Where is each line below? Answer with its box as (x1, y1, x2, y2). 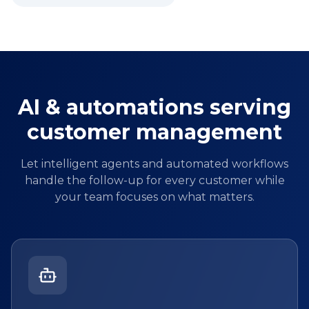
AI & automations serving (18, 94, 291, 121)
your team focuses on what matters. (54, 190, 255, 204)
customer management (27, 119, 282, 146)
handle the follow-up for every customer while (24, 174, 285, 188)
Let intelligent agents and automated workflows (21, 157, 288, 171)
